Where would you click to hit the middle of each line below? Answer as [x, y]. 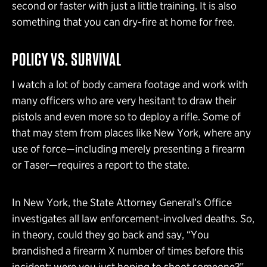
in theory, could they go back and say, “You [111, 234]
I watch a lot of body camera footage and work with [130, 84]
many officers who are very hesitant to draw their [124, 100]
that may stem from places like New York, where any [131, 132]
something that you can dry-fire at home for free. [123, 21]
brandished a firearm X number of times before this [128, 250]
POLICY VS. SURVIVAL [67, 59]
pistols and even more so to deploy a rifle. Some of [126, 116]
